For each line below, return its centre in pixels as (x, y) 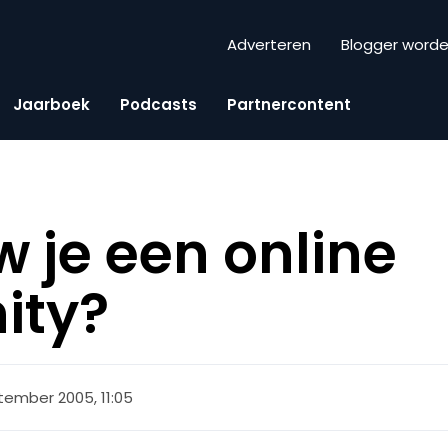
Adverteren (269, 45)
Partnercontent (289, 104)
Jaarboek (51, 104)
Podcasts (158, 104)
